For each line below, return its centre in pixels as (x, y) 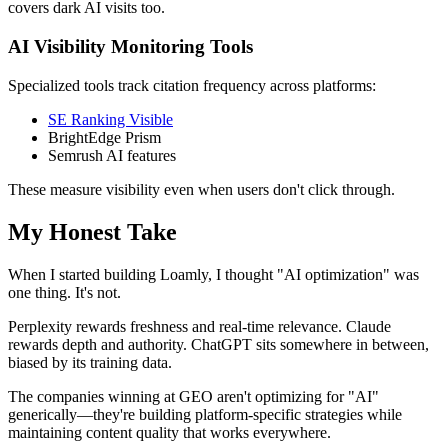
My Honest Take (92, 231)
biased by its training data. (90, 362)
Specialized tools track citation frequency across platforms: (192, 85)
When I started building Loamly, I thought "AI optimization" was (213, 274)
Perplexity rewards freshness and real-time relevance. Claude (199, 326)
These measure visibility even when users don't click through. (201, 189)
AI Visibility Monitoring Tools (130, 47)
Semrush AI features (112, 155)
